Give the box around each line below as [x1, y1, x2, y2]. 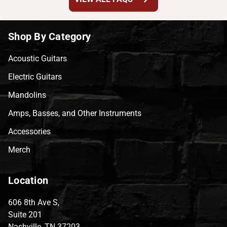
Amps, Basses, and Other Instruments [8, 108, 141, 118]
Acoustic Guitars [8, 53, 67, 63]
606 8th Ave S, [8, 197, 59, 207]
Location [8, 174, 48, 186]
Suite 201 [8, 209, 42, 219]
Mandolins [8, 90, 46, 100]
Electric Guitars [8, 71, 62, 82]
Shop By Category [8, 30, 91, 43]
